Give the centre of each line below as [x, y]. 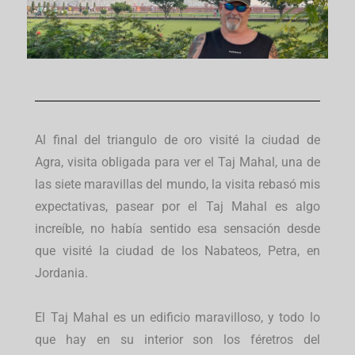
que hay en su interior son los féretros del [177, 340]
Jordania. [62, 273]
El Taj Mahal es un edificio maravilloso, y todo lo [177, 318]
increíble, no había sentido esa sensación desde [177, 229]
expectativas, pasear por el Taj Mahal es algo [177, 207]
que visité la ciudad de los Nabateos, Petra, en [177, 251]
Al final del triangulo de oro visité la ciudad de [177, 140]
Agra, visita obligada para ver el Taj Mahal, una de [177, 162]
